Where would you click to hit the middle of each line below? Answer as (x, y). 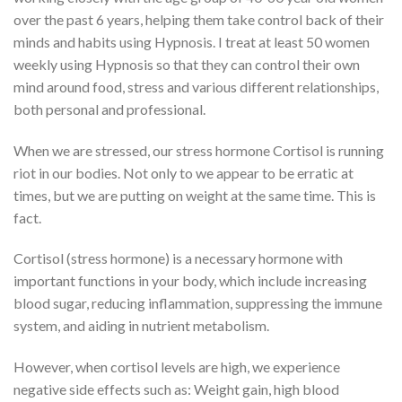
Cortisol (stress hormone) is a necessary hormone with (178, 258)
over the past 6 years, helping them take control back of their (199, 19)
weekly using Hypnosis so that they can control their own (187, 64)
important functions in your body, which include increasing (190, 281)
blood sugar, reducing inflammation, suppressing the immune (198, 303)
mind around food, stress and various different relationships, (196, 86)
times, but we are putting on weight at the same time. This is (195, 195)
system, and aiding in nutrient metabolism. (141, 326)
